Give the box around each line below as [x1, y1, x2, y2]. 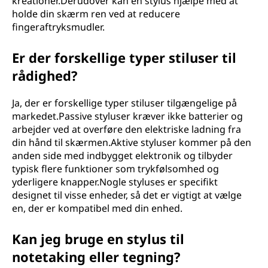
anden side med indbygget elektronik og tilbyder [12, 149, 233, 162]
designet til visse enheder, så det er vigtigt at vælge [12, 188, 242, 202]
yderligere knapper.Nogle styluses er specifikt [12, 175, 218, 188]
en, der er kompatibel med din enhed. [12, 202, 182, 215]
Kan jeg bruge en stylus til [12, 230, 184, 248]
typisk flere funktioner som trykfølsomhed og [12, 162, 219, 175]
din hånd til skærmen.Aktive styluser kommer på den [12, 136, 251, 149]
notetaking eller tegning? [12, 248, 181, 266]
